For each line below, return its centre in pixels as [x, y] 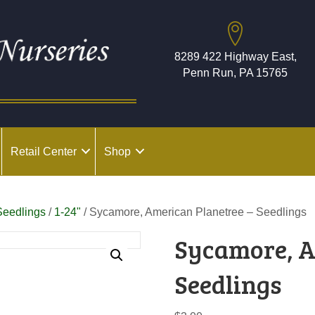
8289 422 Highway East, [235, 57]
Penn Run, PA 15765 [235, 73]
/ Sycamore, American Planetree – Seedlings [194, 212]
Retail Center [44, 151]
